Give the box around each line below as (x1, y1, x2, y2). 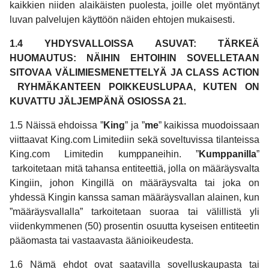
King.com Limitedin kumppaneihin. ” (10, 149, 199, 160)
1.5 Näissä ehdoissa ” (10, 120, 104, 131)
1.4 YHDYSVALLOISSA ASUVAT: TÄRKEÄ (10, 38, 259, 49)
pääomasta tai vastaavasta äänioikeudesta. (10, 235, 193, 246)
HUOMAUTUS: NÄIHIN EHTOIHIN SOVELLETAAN (10, 53, 259, 64)
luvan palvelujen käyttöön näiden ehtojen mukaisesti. (10, 14, 235, 25)
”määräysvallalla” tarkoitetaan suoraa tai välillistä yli (10, 207, 259, 217)
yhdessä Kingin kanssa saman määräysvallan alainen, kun (10, 192, 259, 203)
